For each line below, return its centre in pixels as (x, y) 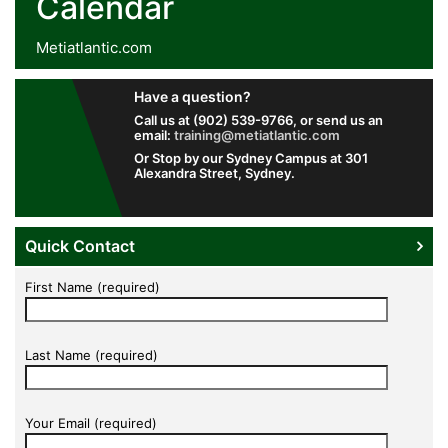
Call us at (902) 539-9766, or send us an (258, 120)
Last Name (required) (91, 355)
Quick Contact (80, 246)
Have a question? (192, 97)
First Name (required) (92, 287)
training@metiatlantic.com (256, 135)
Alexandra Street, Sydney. (214, 173)
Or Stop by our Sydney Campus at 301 (250, 158)
